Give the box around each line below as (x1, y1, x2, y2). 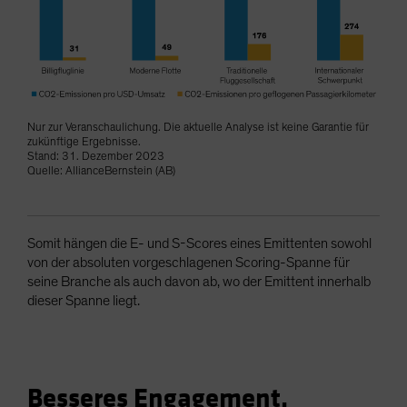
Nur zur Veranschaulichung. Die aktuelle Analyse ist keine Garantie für (27, 121, 369, 134)
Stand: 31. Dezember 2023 (27, 150, 164, 163)
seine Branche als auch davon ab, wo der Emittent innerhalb (27, 273, 371, 289)
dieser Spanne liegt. (27, 293, 140, 308)
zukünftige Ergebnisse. (27, 135, 141, 148)
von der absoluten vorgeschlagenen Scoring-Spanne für (27, 254, 350, 270)
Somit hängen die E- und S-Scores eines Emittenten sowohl (27, 235, 372, 251)
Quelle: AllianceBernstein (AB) (27, 164, 175, 177)
